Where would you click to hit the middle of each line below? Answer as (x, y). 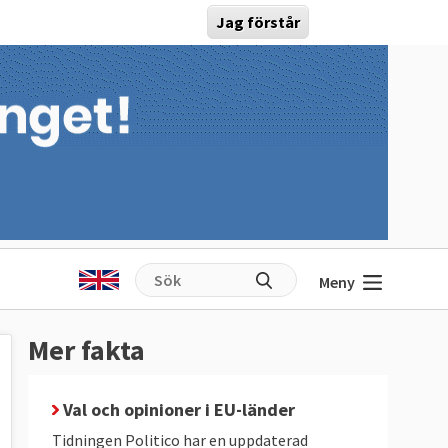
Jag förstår (257, 21)
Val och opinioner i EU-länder (177, 409)
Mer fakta (86, 350)
